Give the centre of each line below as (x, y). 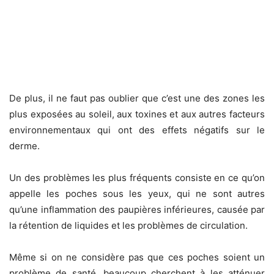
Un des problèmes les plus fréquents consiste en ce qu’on (137, 178)
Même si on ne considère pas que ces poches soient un (137, 257)
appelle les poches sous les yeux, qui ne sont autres (137, 194)
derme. (24, 146)
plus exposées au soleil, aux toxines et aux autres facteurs (137, 114)
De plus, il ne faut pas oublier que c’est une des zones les (137, 98)
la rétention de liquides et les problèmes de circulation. (128, 226)
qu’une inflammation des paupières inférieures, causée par (137, 210)
